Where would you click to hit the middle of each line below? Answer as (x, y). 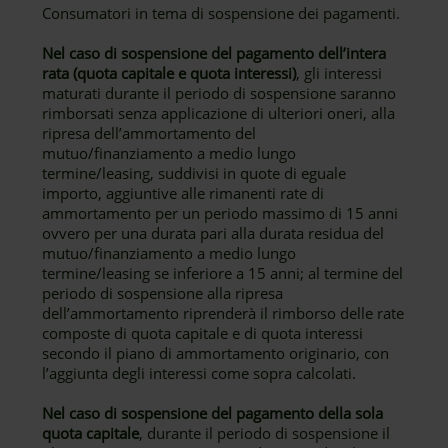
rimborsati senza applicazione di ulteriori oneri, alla (219, 113)
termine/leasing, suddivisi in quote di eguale (194, 173)
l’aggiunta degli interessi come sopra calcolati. (199, 373)
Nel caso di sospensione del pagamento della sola (213, 413)
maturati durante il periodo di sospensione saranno (219, 93)
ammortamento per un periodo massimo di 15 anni (220, 213)
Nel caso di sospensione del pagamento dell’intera (214, 53)
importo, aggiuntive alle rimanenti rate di (183, 193)
